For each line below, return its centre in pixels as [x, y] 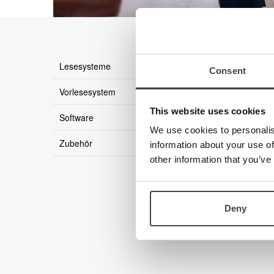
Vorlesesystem [87, 92]
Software [76, 118]
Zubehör [76, 143]
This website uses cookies [207, 111]
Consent [228, 71]
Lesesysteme [85, 66]
